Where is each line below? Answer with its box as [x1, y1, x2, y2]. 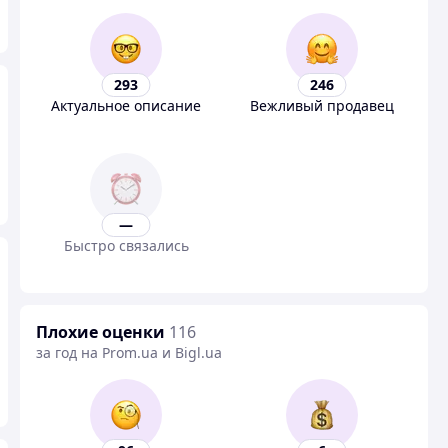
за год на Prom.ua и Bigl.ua [36, 343, 222, 362]
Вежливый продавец [250, 96, 394, 115]
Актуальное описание [51, 96, 201, 115]
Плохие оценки [36, 321, 165, 343]
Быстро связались [63, 236, 189, 255]
